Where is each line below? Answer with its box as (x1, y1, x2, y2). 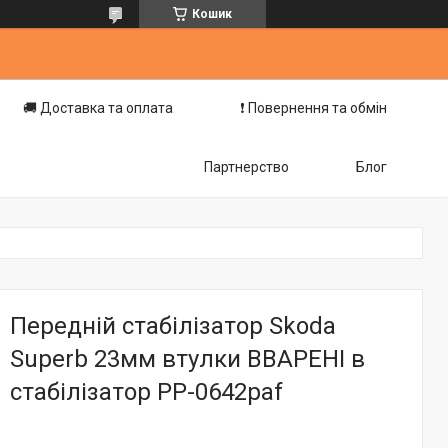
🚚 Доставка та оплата (23, 100, 173, 116)
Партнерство (204, 159, 289, 175)
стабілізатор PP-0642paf (10, 378, 283, 406)
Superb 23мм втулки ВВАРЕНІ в (10, 345, 365, 373)
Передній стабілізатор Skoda (10, 312, 336, 340)
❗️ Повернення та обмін (240, 100, 387, 116)
